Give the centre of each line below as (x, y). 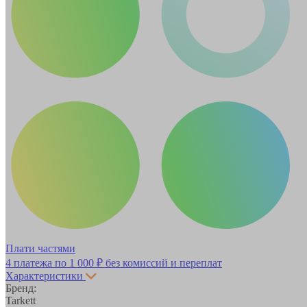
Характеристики (44, 275)
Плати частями (40, 248)
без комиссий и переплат (162, 262)
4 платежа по (37, 262)
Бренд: (21, 288)
